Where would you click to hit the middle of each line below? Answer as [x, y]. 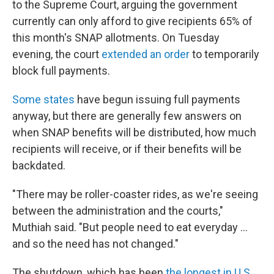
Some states [45, 99]
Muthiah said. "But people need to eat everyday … [130, 227]
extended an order [147, 54]
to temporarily [226, 54]
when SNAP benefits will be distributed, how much [134, 132]
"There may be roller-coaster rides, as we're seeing [135, 194]
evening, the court [57, 54]
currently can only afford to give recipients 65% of [132, 21]
